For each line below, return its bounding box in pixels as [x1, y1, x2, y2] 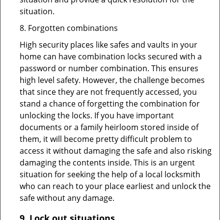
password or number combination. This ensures [20, 63, 198, 74]
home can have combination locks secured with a [20, 51, 202, 62]
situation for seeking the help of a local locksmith [20, 169, 200, 180]
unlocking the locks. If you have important [20, 110, 174, 121]
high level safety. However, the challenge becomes [20, 75, 205, 85]
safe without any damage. [20, 192, 114, 203]
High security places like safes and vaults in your [20, 39, 197, 50]
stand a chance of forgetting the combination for [20, 98, 200, 109]
